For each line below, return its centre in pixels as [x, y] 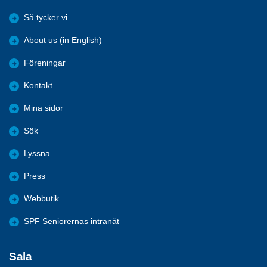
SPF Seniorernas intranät [72, 222]
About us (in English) [63, 41]
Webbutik [41, 199]
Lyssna [37, 154]
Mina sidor [44, 108]
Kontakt [38, 86]
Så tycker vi [46, 18]
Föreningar [45, 63]
